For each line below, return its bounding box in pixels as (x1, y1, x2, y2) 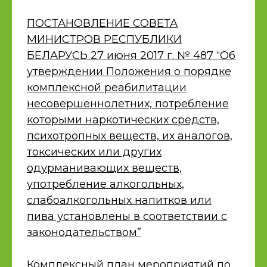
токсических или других (27, 145, 162, 159)
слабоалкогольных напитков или (27, 194, 212, 207)
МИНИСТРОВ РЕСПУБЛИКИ (27, 33, 182, 46)
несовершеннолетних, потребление (27, 97, 229, 110)
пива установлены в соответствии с (27, 210, 227, 223)
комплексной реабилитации (27, 81, 187, 94)
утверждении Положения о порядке (27, 65, 231, 78)
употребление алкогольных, (27, 178, 184, 191)
